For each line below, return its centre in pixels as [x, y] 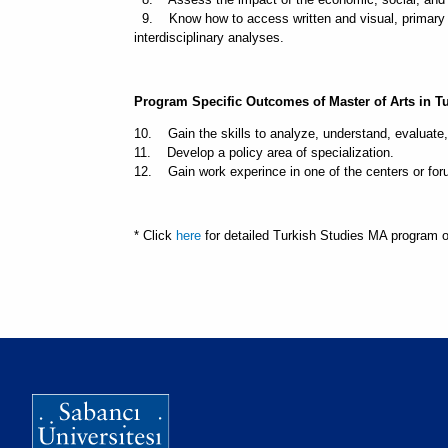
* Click [155, 235]
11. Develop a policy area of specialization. [264, 152]
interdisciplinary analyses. [209, 37]
